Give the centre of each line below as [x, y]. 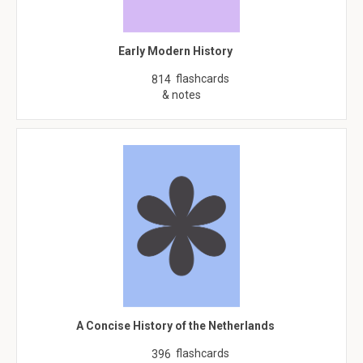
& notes [181, 95]
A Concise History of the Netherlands [175, 326]
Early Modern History [175, 51]
